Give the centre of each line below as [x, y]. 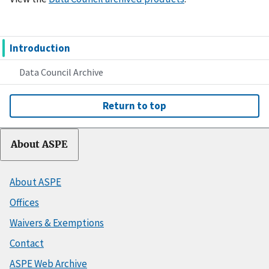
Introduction [40, 48]
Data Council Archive [61, 72]
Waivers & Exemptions [57, 223]
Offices [24, 203]
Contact [27, 243]
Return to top [134, 106]
